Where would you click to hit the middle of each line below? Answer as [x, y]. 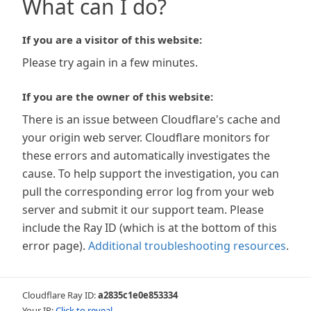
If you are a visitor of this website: [112, 40]
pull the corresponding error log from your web [148, 192]
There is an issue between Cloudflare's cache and [151, 119]
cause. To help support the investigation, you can [151, 174]
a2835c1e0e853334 [138, 295]
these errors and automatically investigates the [146, 155]
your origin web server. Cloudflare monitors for [146, 137]
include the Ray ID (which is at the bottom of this [150, 228]
